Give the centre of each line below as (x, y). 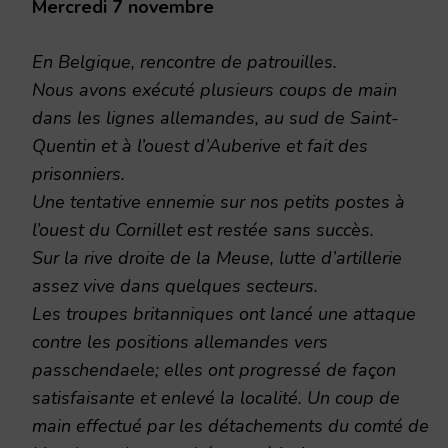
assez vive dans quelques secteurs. (175, 285)
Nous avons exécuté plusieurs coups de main (214, 89)
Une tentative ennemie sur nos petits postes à (218, 201)
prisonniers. (78, 173)
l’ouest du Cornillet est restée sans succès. (203, 229)
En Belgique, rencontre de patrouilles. (184, 61)
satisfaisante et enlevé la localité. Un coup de (216, 397)
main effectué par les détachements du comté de (230, 425)
